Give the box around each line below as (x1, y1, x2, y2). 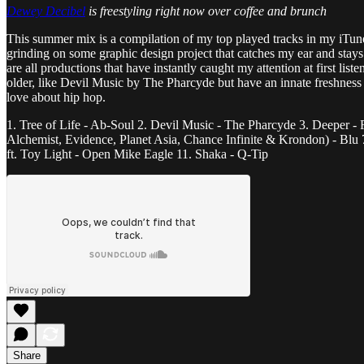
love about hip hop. (6, 89, 106, 104)
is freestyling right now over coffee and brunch (85, 3, 327, 18)
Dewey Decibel (6, 3, 85, 18)
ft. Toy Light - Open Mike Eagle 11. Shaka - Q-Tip (6, 146, 268, 161)
